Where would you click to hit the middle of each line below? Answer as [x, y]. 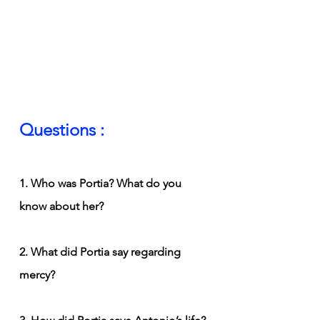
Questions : [62, 129]
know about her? [61, 206]
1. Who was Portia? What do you [102, 183]
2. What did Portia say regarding [101, 251]
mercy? [37, 274]
